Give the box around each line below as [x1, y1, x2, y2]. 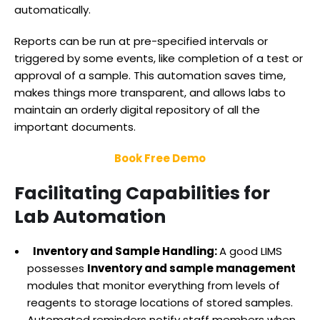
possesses [27, 260, 87, 276]
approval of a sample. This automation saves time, [14, 67, 286, 83]
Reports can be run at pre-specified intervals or [14, 33, 268, 49]
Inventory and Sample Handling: [33, 243, 219, 259]
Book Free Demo [114, 150, 206, 166]
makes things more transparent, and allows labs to [14, 84, 286, 100]
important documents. [14, 119, 139, 134]
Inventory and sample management [87, 260, 296, 276]
